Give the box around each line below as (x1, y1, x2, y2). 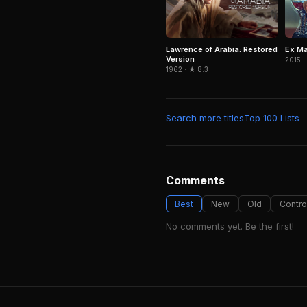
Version (166, 53, 195, 64)
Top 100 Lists (244, 112, 299, 123)
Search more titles (166, 112, 244, 123)
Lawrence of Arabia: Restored (166, 44, 278, 54)
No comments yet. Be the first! (166, 220, 294, 232)
